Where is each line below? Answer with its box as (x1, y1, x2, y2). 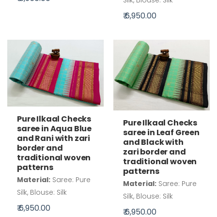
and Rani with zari (17, 132, 91, 144)
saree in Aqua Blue (17, 123, 92, 134)
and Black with (123, 136, 184, 148)
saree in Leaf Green (123, 126, 200, 138)
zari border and (123, 146, 186, 157)
